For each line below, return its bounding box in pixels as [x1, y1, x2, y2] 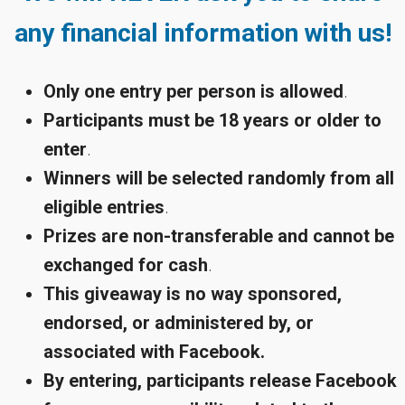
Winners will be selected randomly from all [43, 167, 395, 190]
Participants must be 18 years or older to [43, 109, 382, 132]
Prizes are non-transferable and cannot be [43, 225, 395, 248]
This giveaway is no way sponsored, [43, 283, 343, 306]
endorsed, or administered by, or [43, 312, 315, 334]
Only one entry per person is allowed [43, 80, 344, 103]
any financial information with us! [14, 18, 391, 49]
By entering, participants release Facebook [43, 370, 398, 392]
